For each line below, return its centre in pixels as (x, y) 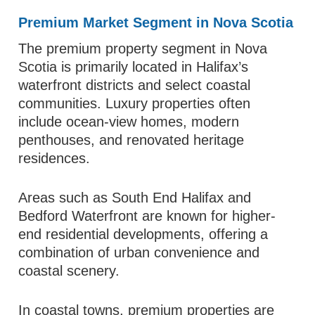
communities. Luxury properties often (135, 103)
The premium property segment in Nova (143, 49)
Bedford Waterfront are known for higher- (147, 216)
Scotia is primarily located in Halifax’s (134, 67)
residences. (54, 158)
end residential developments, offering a (143, 234)
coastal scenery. (69, 271)
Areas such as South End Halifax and (135, 198)
